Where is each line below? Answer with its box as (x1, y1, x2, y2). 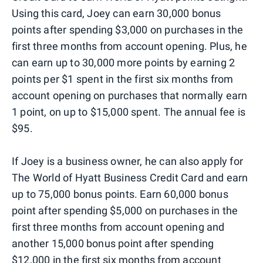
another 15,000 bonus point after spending (12, 237, 214, 249)
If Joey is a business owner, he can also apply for (12, 154, 244, 167)
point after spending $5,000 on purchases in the (12, 204, 238, 217)
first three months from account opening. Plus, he (12, 39, 247, 52)
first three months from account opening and (12, 220, 225, 233)
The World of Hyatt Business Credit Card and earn (12, 171, 248, 184)
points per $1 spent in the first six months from (12, 72, 234, 85)
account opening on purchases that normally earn (12, 89, 248, 102)
